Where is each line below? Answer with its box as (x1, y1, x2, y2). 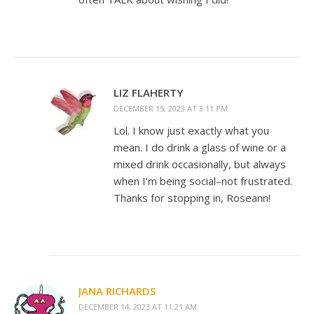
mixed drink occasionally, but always (114, 157, 286, 172)
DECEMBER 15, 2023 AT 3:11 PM (114, 103, 228, 114)
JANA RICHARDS (78, 284, 156, 299)
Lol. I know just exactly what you (114, 123, 269, 138)
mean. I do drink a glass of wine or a (114, 140, 286, 155)
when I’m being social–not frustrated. (114, 174, 292, 189)
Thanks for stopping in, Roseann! (114, 191, 271, 205)
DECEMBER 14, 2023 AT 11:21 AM (78, 301, 197, 313)
